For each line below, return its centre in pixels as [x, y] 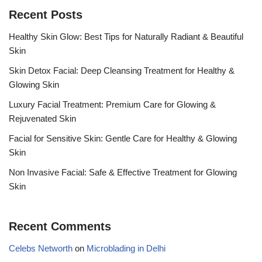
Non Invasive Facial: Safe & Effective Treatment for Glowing [123, 172]
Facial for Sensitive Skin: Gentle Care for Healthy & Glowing [123, 138]
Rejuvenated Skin [42, 118]
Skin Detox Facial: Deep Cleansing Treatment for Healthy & [122, 70]
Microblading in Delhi [126, 248]
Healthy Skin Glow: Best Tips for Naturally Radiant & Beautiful [126, 37]
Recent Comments [60, 226]
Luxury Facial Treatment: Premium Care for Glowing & [112, 104]
